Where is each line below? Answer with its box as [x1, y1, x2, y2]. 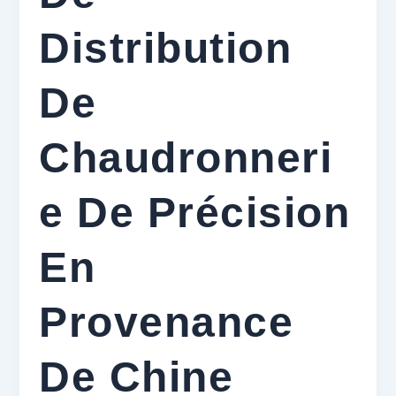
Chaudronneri [39, 133, 333, 181]
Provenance [39, 298, 294, 346]
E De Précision [39, 188, 351, 236]
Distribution [39, 24, 293, 72]
